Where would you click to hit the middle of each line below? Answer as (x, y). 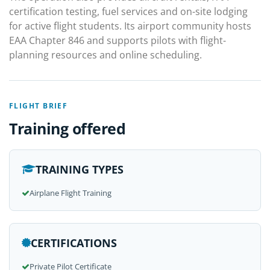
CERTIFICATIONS (74, 243)
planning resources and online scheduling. (105, 55)
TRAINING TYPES (80, 169)
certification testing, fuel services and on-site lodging (128, 11)
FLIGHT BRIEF (39, 106)
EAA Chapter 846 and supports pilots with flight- (118, 40)
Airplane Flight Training (71, 193)
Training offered (67, 128)
